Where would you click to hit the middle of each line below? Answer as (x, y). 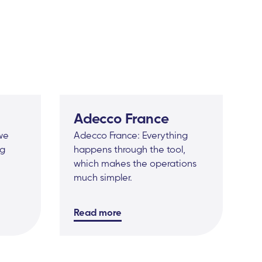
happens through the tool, (130, 149)
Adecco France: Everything (131, 135)
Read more (98, 213)
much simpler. (103, 177)
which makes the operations (135, 163)
